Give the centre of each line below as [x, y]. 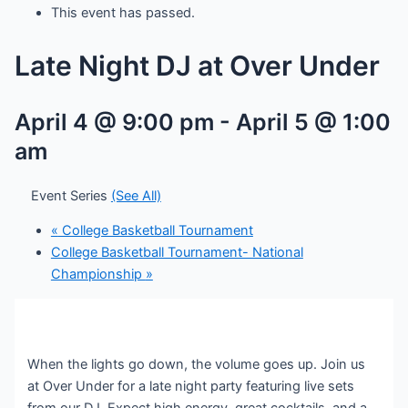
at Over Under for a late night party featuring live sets [191, 387]
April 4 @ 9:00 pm [114, 122]
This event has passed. [122, 13]
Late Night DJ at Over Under [197, 66]
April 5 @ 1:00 [313, 122]
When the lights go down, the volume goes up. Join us [197, 365]
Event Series [71, 195]
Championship [98, 275]
